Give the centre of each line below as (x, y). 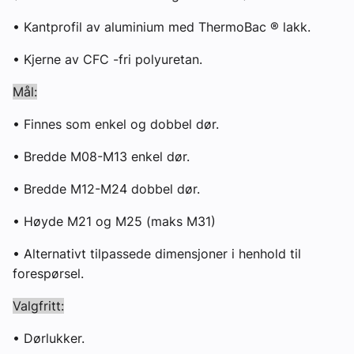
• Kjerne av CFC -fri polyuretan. (107, 60)
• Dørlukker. (49, 339)
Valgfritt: (38, 306)
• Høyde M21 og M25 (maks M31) (114, 222)
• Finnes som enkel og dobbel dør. (116, 124)
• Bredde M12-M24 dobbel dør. (106, 189)
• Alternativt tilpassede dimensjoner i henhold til (157, 254)
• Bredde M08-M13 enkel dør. (101, 157)
